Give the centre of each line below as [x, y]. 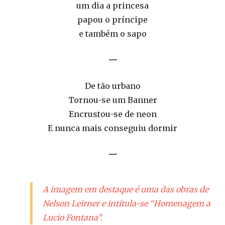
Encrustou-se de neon [113, 114]
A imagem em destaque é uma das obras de [126, 189]
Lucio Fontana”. [73, 217]
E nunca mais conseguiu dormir [113, 128]
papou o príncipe [113, 19]
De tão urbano [113, 86]
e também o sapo [113, 33]
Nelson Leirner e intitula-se [95, 203]
